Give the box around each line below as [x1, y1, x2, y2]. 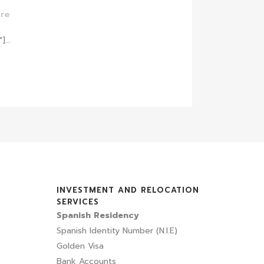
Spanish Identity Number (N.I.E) [57, 225, 177, 237]
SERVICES [57, 196, 99, 207]
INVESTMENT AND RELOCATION [57, 184, 199, 196]
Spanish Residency [57, 209, 139, 222]
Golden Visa [57, 240, 104, 252]
